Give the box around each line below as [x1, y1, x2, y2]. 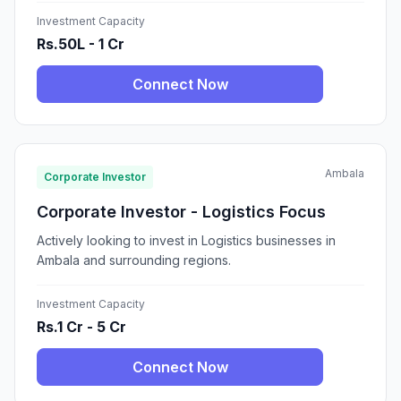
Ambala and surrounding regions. [37, 252, 231, 269]
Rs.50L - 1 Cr [37, 35, 124, 54]
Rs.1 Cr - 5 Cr [37, 318, 126, 337]
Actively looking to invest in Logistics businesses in [37, 233, 336, 249]
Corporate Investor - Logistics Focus [37, 202, 326, 222]
